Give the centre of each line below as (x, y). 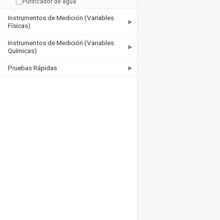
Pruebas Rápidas (32, 68)
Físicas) (19, 26)
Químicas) (22, 51)
